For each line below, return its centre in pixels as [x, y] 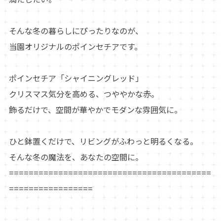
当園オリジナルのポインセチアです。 [75, 46]
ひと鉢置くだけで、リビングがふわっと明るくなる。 [103, 141]
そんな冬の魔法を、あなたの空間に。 [76, 157]
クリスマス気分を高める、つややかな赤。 [84, 93]
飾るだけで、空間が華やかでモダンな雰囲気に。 [95, 109]
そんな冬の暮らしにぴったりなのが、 [76, 30]
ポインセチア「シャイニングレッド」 [76, 78]
